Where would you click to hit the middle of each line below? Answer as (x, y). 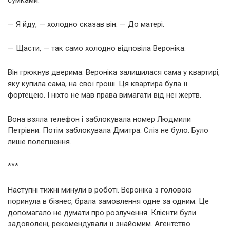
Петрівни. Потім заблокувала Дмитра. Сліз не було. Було (108, 130)
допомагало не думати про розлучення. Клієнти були (102, 212)
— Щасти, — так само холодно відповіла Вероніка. (97, 48)
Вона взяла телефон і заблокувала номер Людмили (99, 119)
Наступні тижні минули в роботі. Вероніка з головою (100, 190)
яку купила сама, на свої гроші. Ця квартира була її (98, 83)
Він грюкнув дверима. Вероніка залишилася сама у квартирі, (114, 72)
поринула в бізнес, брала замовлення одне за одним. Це (108, 201)
